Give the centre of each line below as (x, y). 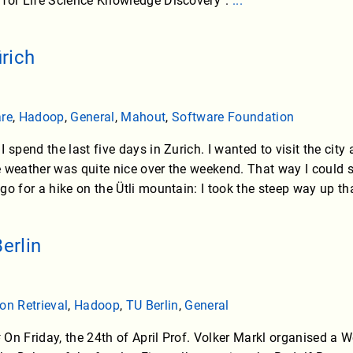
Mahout (143, 117)
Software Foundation (233, 117)
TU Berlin (152, 306)
